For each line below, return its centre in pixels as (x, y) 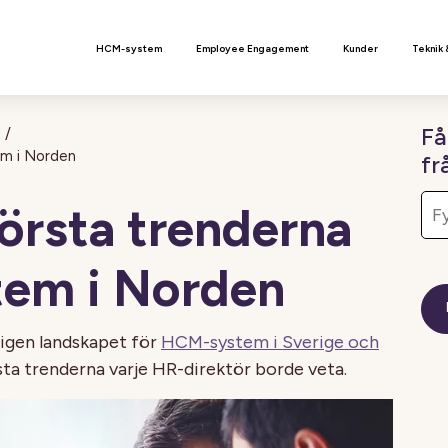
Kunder (360, 48)
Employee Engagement (252, 48)
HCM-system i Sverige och (270, 342)
